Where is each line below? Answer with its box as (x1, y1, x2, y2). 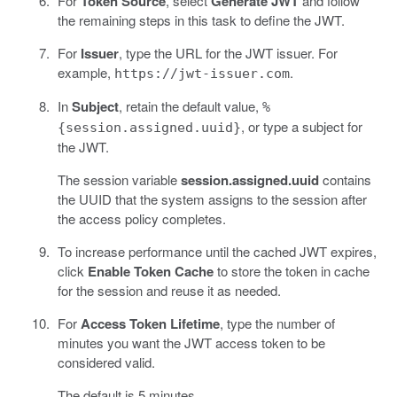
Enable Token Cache (87, 261, 214, 282)
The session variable (57, 170, 181, 190)
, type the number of (219, 314, 335, 333)
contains (318, 170, 371, 190)
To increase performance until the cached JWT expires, (57, 242, 377, 261)
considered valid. (57, 353, 155, 372)
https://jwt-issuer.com (113, 66, 290, 82)
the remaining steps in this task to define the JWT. (57, 11, 345, 30)
